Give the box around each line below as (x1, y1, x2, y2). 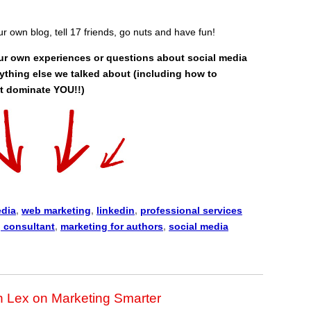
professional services (140, 204, 242, 216)
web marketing (22, 204, 91, 216)
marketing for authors (60, 220, 163, 232)
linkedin (96, 204, 135, 216)
